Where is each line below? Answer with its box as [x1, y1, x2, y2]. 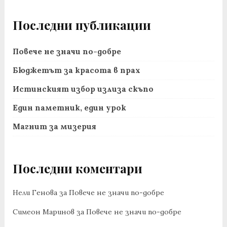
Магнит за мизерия [12, 122, 96, 132]
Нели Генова [12, 187, 57, 197]
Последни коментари [12, 160, 142, 177]
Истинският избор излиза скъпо [12, 84, 154, 94]
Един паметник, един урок [12, 103, 126, 113]
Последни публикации [12, 16, 151, 33]
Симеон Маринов [12, 207, 74, 216]
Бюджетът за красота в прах [12, 65, 140, 75]
